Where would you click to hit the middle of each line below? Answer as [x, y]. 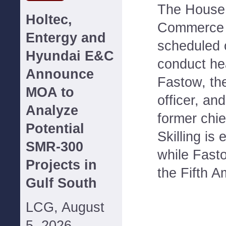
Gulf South [61, 183]
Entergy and [66, 38]
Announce [60, 74]
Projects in [61, 165]
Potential [55, 129]
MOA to [50, 92]
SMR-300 [54, 147]
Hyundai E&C [70, 56]
